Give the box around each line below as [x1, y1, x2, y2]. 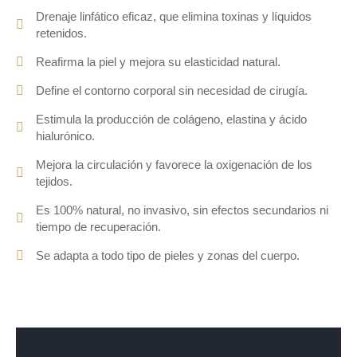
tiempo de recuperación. [36, 219, 161, 233]
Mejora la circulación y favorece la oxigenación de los [36, 157, 312, 171]
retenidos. [36, 25, 87, 40]
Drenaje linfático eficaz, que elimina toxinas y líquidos [36, 9, 312, 23]
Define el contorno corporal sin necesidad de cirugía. [36, 83, 308, 97]
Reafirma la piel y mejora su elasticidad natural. [36, 54, 280, 69]
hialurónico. [36, 128, 95, 143]
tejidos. [36, 174, 73, 188]
